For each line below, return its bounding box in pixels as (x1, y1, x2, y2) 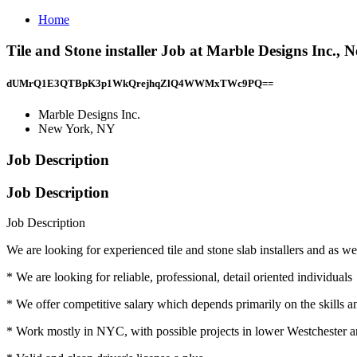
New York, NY (38, 122, 116, 136)
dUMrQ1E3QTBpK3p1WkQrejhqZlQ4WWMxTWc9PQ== (6, 76, 273, 89)
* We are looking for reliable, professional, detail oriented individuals (6, 270, 352, 284)
